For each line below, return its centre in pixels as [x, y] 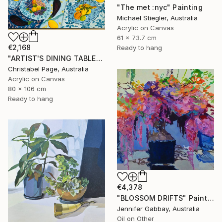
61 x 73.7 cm [137, 38]
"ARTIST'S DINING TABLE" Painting [99, 58]
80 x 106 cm [27, 89]
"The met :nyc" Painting [160, 7]
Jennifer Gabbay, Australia [158, 208]
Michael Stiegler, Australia [157, 18]
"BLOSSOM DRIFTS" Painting [211, 198]
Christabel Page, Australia [48, 69]
